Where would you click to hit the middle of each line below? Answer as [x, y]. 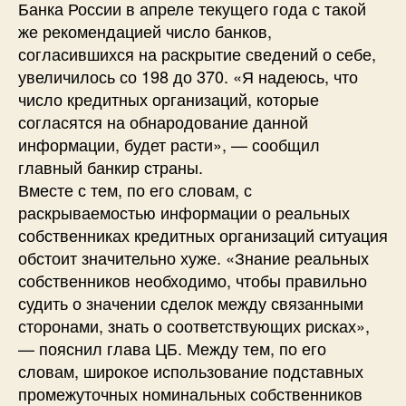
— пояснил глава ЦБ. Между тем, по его [172, 348]
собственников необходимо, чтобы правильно [193, 280]
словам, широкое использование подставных [191, 370]
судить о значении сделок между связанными [191, 302]
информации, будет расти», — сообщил [169, 144]
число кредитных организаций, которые [169, 98]
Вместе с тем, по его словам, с [135, 189]
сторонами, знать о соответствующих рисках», [194, 325]
